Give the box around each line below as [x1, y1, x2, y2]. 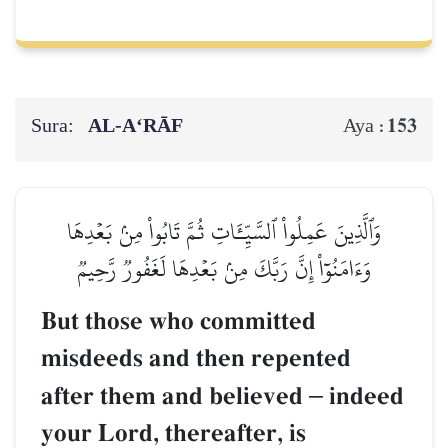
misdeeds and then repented [41, 343, 351, 375]
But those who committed [41, 306, 316, 338]
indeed [323, 381, 404, 413]
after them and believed [41, 381, 309, 413]
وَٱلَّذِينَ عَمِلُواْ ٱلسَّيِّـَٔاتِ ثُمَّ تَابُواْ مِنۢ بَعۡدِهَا [66, 209, 382, 255]
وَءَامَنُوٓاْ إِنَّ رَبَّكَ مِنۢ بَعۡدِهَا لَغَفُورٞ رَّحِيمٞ [76, 246, 372, 292]
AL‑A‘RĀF [88, 108, 189, 145]
